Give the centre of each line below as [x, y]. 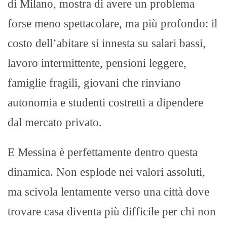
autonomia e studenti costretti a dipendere [105, 102]
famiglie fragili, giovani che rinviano [94, 83]
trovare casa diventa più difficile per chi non [112, 211]
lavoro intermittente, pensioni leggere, [97, 63]
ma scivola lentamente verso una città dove [108, 192]
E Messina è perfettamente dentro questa [103, 152]
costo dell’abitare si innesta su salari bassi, [107, 43]
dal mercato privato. [55, 122]
